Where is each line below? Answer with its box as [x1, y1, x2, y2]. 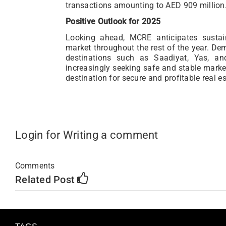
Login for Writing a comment [15, 129, 158, 142]
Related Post [15, 174, 78, 186]
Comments [15, 161, 55, 171]
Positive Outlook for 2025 [66, 16, 161, 26]
